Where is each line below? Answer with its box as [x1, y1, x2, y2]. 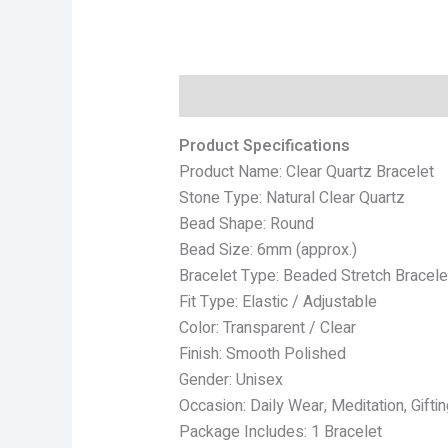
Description [178, 83, 266, 108]
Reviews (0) [285, 83, 374, 108]
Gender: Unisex [178, 367, 283, 392]
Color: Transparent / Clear [178, 315, 356, 340]
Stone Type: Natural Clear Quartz [178, 185, 405, 210]
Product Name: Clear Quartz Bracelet [178, 159, 434, 184]
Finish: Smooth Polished [178, 341, 346, 366]
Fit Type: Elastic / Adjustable [178, 289, 377, 314]
